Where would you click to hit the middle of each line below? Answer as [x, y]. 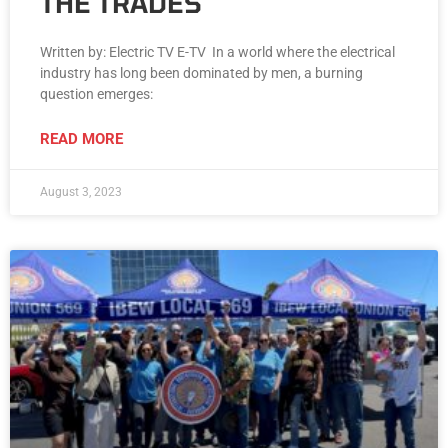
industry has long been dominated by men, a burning [201, 73]
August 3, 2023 [81, 192]
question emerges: [96, 94]
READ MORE [81, 139]
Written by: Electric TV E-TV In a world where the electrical [217, 52]
